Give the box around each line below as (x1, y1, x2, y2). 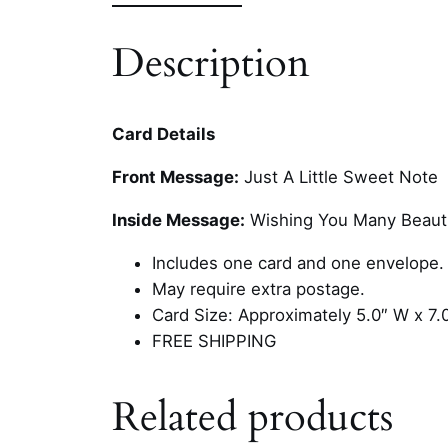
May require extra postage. (152, 278, 365, 299)
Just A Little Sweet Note (239, 166, 438, 187)
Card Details (112, 124, 215, 145)
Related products (112, 389, 393, 445)
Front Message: (112, 166, 239, 187)
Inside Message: (112, 209, 245, 230)
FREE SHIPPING (152, 330, 276, 351)
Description (112, 35, 310, 91)
